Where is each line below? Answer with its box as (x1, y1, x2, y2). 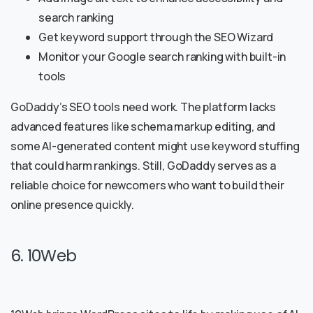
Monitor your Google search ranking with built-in (38, 49, 286, 65)
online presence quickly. (10, 197, 135, 213)
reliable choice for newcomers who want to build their (10, 177, 284, 194)
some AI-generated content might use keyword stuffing (10, 138, 300, 154)
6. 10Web (10, 244, 77, 268)
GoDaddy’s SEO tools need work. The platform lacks (10, 99, 277, 115)
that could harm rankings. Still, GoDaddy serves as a (10, 158, 276, 174)
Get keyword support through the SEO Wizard (38, 29, 274, 45)
